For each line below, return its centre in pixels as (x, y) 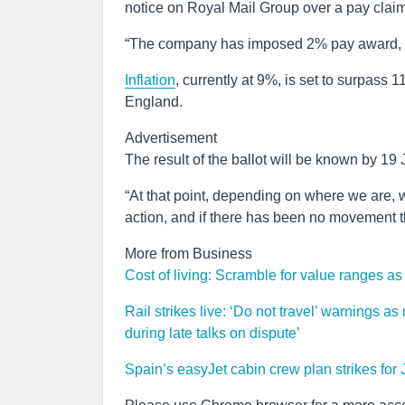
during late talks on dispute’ (212, 333)
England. (154, 102)
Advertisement (171, 138)
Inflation (150, 80)
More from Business (188, 254)
